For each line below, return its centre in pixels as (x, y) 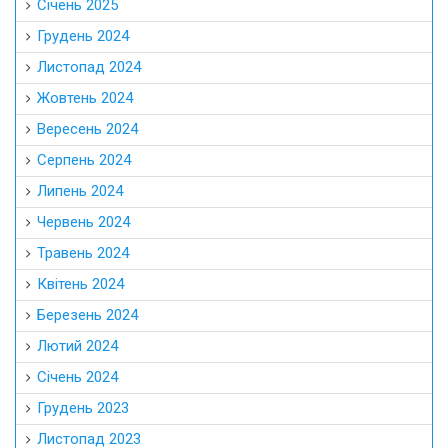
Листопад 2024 (89, 67)
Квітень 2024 (80, 284)
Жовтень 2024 (85, 98)
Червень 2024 (83, 222)
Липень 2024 (80, 191)
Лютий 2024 (77, 346)
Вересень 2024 (87, 129)
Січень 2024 (77, 377)
